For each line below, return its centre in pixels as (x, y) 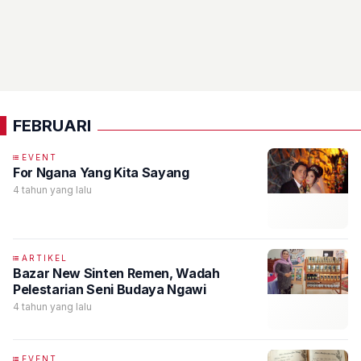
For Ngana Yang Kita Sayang (101, 172)
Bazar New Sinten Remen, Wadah (116, 273)
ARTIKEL (45, 258)
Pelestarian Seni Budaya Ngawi (110, 289)
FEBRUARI (52, 126)
